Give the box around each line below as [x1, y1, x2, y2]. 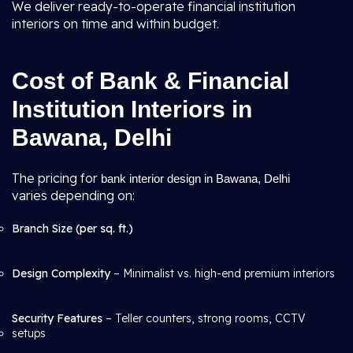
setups [12, 326, 46, 340]
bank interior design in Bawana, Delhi [101, 172, 290, 185]
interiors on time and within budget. [12, 16, 219, 32]
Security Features [12, 311, 102, 325]
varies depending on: [12, 188, 135, 203]
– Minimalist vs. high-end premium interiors [110, 266, 335, 281]
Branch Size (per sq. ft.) [12, 221, 133, 236]
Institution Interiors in [12, 96, 252, 122]
